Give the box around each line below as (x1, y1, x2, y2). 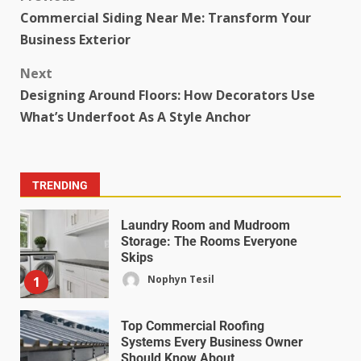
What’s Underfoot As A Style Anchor (20, 107, 251, 126)
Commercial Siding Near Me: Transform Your (20, 8, 311, 27)
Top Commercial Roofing (121, 317, 264, 334)
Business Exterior (20, 30, 131, 48)
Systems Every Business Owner (121, 334, 303, 350)
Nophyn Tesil (145, 272, 214, 286)
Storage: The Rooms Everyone (121, 233, 297, 249)
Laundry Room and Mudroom (121, 217, 290, 233)
